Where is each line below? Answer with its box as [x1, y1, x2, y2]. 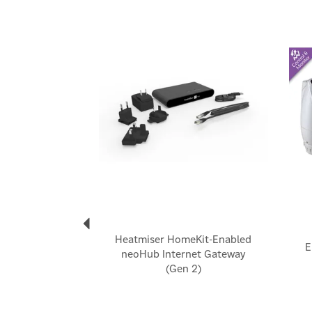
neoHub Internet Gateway [121, 247, 245, 261]
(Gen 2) [165, 262, 201, 276]
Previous [86, 17, 135, 33]
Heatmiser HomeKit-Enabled [115, 233, 251, 247]
